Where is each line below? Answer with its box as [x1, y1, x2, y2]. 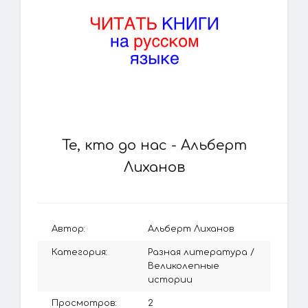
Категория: [52, 247, 107, 257]
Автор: [52, 224, 85, 234]
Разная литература [148, 247, 247, 257]
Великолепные [148, 261, 219, 271]
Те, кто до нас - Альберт [61, 137, 247, 153]
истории [148, 275, 192, 285]
